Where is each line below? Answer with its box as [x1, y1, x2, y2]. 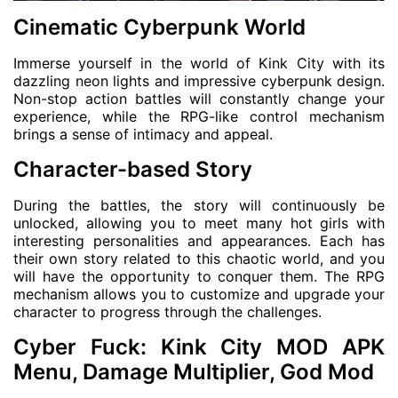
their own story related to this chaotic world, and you [13, 250, 385, 267]
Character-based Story [13, 156, 252, 182]
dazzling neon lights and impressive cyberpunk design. [13, 72, 385, 90]
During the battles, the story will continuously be [13, 196, 385, 214]
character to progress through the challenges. [13, 303, 322, 321]
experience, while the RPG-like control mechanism [13, 107, 385, 125]
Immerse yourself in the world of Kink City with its [13, 54, 385, 72]
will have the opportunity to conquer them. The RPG [13, 267, 385, 285]
